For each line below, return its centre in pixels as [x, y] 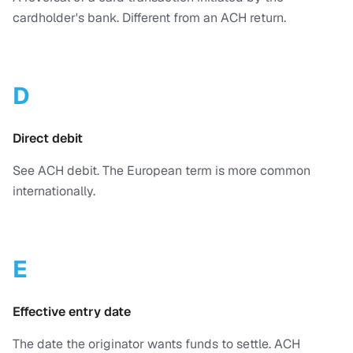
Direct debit [48, 138]
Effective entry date [72, 312]
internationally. [54, 191]
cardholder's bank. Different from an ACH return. [149, 18]
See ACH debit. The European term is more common [162, 171]
